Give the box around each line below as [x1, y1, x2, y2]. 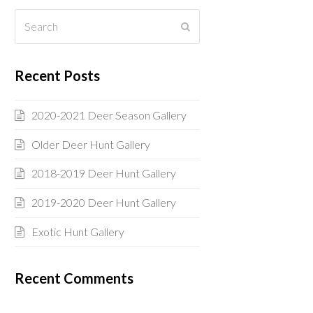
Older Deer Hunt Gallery [31, 137, 150, 151]
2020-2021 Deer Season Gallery [31, 108, 187, 122]
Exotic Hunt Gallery [31, 224, 124, 238]
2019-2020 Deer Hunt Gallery [31, 196, 176, 210]
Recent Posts [14, 67, 100, 85]
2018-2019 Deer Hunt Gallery [31, 166, 176, 180]
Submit [189, 20, 219, 32]
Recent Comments [14, 270, 133, 287]
